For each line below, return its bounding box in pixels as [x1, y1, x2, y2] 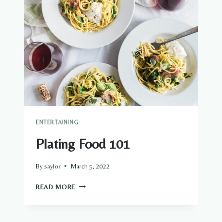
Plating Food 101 [36, 136, 130, 152]
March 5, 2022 [70, 162, 110, 170]
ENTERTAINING [36, 119, 79, 126]
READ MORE [36, 182, 76, 191]
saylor [44, 162, 61, 170]
